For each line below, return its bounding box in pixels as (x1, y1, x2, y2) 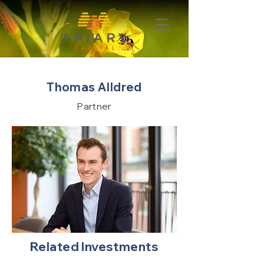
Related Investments (30, 239, 159, 254)
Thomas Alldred (47, 80, 142, 94)
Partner (77, 100, 112, 112)
